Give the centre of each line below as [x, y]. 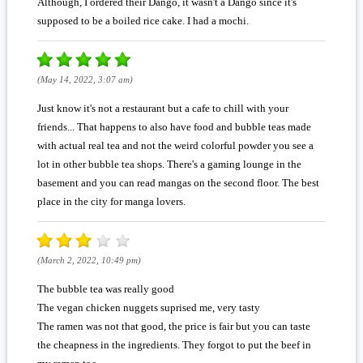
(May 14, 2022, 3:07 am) [85, 79]
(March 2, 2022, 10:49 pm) [89, 260]
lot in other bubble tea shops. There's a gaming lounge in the [169, 164]
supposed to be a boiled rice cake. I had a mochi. [143, 20]
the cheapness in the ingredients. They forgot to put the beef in [174, 344]
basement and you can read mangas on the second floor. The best [178, 182]
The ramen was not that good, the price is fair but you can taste [173, 326]
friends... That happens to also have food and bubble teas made [174, 126]
